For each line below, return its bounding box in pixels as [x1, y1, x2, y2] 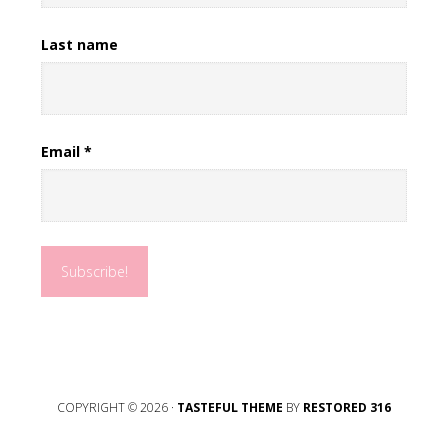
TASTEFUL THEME [177, 399, 283, 416]
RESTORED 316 [303, 399, 391, 416]
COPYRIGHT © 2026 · [57, 399, 177, 416]
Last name [40, 35, 118, 54]
